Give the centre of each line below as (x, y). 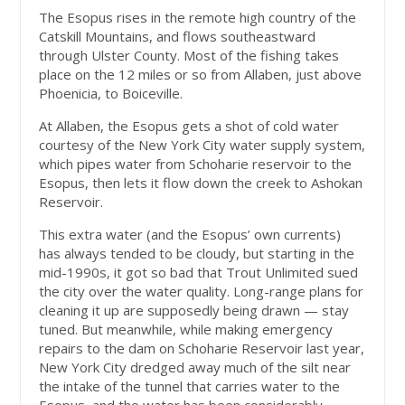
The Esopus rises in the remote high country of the (198, 18)
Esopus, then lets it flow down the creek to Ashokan (201, 183)
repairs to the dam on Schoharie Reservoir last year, (202, 348)
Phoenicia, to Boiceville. (111, 94)
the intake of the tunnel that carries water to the (190, 386)
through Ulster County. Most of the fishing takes (189, 56)
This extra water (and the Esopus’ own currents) (190, 235)
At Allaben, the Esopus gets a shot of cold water (189, 126)
